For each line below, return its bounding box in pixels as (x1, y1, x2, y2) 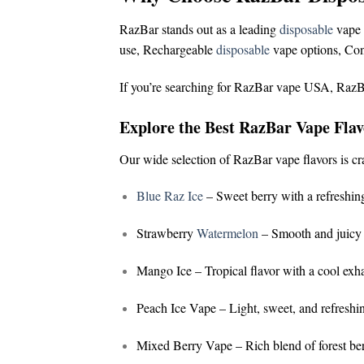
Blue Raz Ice (136, 187, 203, 205)
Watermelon (196, 224, 258, 242)
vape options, (270, 40, 344, 58)
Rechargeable (143, 40, 216, 58)
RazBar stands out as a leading (119, 19, 279, 37)
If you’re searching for (119, 77, 234, 95)
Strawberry (136, 224, 197, 242)
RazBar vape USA (234, 77, 330, 95)
